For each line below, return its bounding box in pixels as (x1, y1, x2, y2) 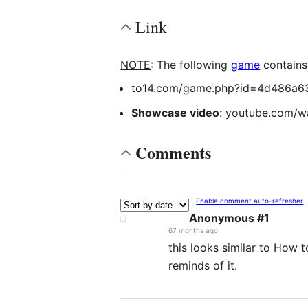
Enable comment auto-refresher (196, 196, 304, 205)
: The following (151, 57, 232, 71)
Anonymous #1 (189, 210, 270, 225)
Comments (135, 140, 212, 164)
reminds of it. (168, 258, 238, 272)
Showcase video (131, 105, 220, 120)
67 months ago (168, 225, 219, 234)
